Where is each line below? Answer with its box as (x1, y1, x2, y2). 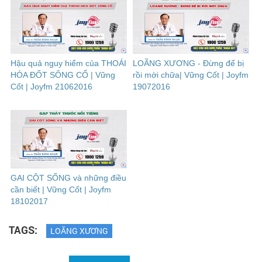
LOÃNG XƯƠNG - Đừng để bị (132, 58, 244, 68)
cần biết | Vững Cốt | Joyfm (11, 185, 111, 194)
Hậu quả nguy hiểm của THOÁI (11, 58, 126, 68)
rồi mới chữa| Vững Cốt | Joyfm (132, 70, 249, 80)
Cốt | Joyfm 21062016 (11, 82, 92, 91)
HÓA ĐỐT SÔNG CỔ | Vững (11, 70, 115, 80)
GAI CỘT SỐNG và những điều (11, 173, 126, 182)
